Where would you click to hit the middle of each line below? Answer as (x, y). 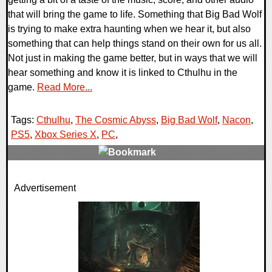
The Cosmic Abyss (116, 120)
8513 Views (40, 196)
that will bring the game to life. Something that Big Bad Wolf (135, 15)
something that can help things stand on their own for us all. (135, 44)
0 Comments (43, 182)
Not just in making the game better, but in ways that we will (133, 58)
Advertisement (45, 188)
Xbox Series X (66, 135)
